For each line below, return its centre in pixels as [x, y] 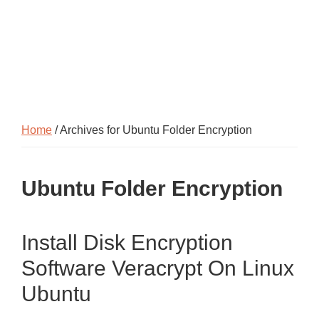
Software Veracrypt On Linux [158, 268]
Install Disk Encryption [127, 242]
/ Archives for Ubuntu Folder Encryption [152, 130]
